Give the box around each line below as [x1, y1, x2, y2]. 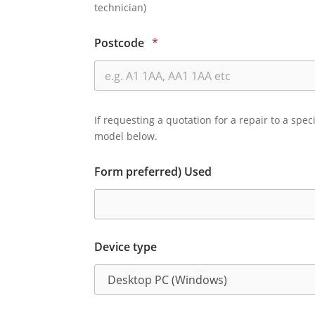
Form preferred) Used [94, 164, 212, 180]
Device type [94, 239, 157, 255]
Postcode [94, 35, 148, 51]
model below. [94, 129, 158, 143]
